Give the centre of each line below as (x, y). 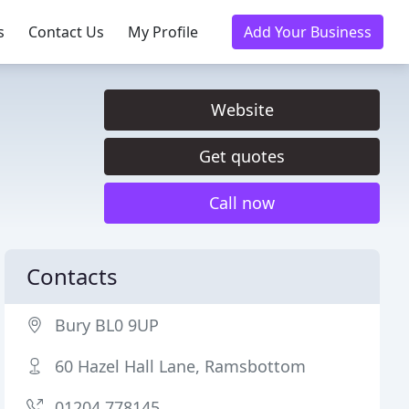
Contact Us (66, 32)
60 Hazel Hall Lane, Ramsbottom (181, 366)
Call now (242, 203)
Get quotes (242, 156)
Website (242, 110)
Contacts (73, 276)
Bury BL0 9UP (107, 325)
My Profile (163, 32)
